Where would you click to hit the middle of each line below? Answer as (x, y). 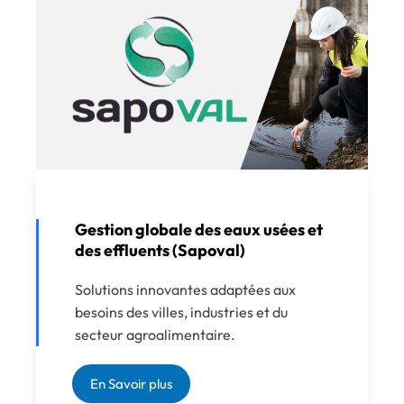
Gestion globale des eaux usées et (199, 230)
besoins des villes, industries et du (181, 312)
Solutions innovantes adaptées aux (185, 290)
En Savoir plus (131, 384)
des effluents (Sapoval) (160, 251)
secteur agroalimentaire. (155, 335)
